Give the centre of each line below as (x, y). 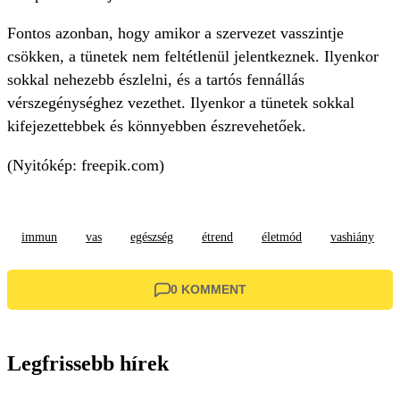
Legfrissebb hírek (88, 364)
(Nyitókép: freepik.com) (86, 166)
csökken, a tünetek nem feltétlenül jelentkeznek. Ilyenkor (193, 57)
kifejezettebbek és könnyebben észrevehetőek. (157, 126)
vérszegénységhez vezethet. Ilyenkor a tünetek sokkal (181, 103)
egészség (152, 237)
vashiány (352, 237)
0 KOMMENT (208, 290)
